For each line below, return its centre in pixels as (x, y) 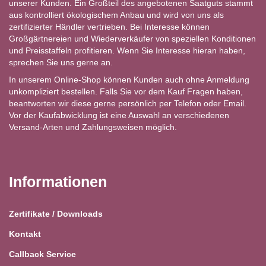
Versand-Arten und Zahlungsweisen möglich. (93, 127)
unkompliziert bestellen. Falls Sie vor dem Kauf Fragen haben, (126, 91)
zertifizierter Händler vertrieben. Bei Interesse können (109, 26)
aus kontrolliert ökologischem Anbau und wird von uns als (116, 15)
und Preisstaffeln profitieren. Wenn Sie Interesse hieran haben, (127, 50)
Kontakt (25, 234)
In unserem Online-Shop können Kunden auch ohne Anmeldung (129, 79)
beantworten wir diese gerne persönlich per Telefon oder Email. (128, 103)
